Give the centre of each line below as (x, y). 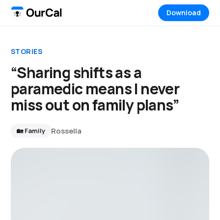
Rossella (66, 131)
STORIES (27, 51)
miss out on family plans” (95, 105)
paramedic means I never (95, 89)
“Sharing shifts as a (76, 72)
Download (184, 13)
